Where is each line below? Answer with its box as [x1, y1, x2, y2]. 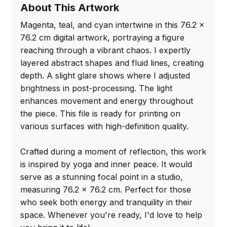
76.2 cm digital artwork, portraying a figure [20, 32, 184, 43]
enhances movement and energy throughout [20, 96, 193, 106]
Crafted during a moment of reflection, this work [20, 146, 206, 157]
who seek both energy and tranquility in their [20, 197, 193, 208]
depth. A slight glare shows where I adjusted [20, 70, 190, 81]
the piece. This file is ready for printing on [20, 108, 180, 119]
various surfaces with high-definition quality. [20, 121, 188, 132]
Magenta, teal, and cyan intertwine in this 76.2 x [20, 20, 205, 30]
